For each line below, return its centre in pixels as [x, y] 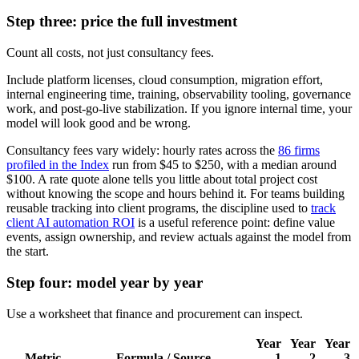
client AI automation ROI [71, 223]
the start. [28, 252]
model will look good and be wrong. [99, 123]
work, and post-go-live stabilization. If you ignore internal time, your [179, 109]
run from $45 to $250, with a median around [223, 165]
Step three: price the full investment [122, 22]
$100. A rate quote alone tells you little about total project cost [162, 179]
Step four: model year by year [105, 282]
